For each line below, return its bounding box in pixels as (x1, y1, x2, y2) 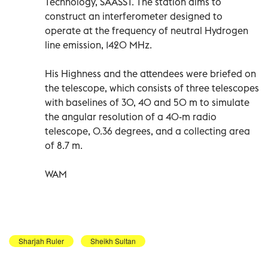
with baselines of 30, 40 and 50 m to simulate (45, 96, 249, 108)
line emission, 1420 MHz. (45, 38, 152, 51)
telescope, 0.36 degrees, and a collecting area (45, 124, 250, 137)
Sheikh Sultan (90, 235, 136, 246)
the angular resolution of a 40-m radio (45, 110, 217, 123)
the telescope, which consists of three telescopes (45, 81, 259, 94)
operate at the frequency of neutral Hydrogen (45, 24, 248, 36)
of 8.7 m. (45, 139, 83, 151)
